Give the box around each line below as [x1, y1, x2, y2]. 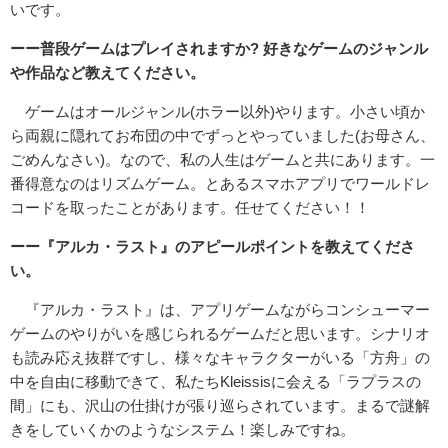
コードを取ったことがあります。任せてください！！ [10, 198, 370, 216]
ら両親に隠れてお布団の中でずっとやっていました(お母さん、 [10, 126, 435, 144]
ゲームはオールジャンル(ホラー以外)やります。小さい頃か [10, 102, 425, 120]
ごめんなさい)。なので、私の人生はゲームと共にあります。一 [10, 150, 435, 168]
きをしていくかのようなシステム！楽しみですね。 [10, 420, 355, 438]
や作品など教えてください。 [10, 63, 205, 81]
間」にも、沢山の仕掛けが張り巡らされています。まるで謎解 [10, 396, 430, 414]
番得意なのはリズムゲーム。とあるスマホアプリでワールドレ [10, 174, 430, 192]
